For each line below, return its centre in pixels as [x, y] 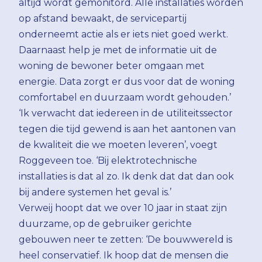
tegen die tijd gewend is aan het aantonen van [127, 129]
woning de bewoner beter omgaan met [112, 65]
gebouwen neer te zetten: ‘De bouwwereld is [125, 239]
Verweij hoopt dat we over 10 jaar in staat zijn [123, 208]
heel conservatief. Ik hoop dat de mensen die [124, 255]
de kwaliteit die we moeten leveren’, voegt [118, 144]
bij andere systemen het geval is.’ [95, 192]
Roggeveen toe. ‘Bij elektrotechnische [108, 160]
